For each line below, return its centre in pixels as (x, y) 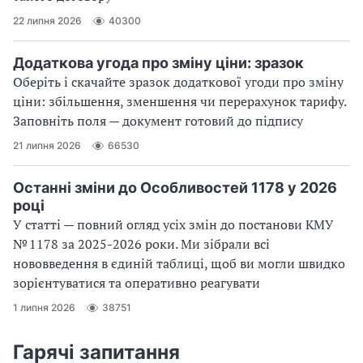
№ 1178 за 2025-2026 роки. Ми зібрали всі (141, 243)
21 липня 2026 (47, 146)
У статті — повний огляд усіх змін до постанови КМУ (173, 224)
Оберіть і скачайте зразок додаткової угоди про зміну (178, 81)
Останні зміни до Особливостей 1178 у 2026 (175, 187)
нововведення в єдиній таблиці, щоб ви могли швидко (179, 263)
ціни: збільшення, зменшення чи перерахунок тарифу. (179, 101)
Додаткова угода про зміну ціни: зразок (158, 62)
